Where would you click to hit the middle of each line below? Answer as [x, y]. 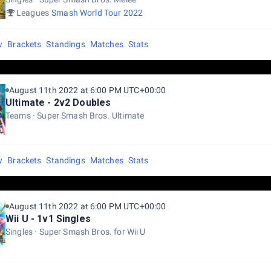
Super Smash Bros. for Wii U [92, 232]
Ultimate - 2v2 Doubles [58, 103]
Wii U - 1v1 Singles [48, 219]
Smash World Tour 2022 [97, 13]
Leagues [33, 13]
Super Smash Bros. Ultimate [91, 116]
